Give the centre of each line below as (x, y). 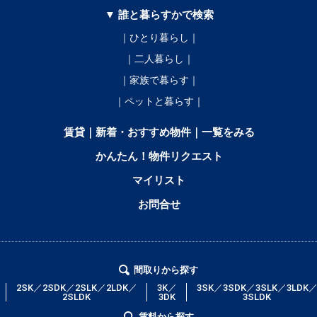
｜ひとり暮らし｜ (159, 38)
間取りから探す (166, 270)
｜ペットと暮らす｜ (159, 102)
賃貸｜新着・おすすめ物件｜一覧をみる (159, 133)
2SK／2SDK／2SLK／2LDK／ (76, 288)
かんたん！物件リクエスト (159, 157)
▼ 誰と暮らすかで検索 (159, 15)
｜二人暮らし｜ (159, 59)
